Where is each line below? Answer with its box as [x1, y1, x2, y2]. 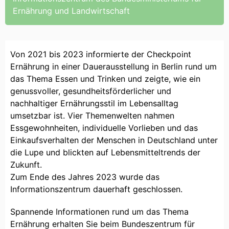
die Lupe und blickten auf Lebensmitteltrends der [10, 147, 200, 158]
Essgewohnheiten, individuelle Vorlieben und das [10, 123, 198, 133]
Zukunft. [10, 159, 42, 170]
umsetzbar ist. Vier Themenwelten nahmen [10, 110, 174, 121]
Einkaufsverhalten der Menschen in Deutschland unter [10, 135, 218, 146]
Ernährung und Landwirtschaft [13, 6, 130, 16]
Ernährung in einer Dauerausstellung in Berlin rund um [10, 61, 217, 72]
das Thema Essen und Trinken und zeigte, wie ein [10, 74, 200, 84]
